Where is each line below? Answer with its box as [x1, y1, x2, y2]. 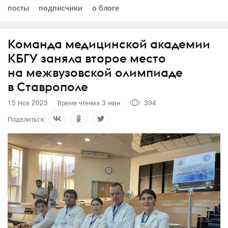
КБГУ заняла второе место [8, 50, 166, 66]
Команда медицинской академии [8, 36, 210, 51]
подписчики [39, 1, 82, 13]
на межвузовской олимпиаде [8, 64, 183, 80]
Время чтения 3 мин [58, 97, 120, 107]
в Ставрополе [8, 78, 88, 94]
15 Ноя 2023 [8, 97, 48, 107]
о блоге [92, 1, 119, 13]
